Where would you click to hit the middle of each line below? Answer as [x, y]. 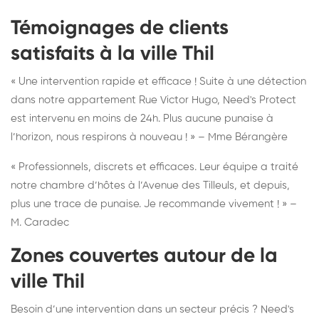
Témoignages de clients [120, 28]
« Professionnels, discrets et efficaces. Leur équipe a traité [155, 167]
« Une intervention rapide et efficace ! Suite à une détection [158, 81]
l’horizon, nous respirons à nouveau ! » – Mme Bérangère [149, 137]
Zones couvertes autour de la [144, 256]
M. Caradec [40, 222]
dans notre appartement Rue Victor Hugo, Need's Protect [153, 100]
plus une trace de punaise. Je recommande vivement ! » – [154, 204]
